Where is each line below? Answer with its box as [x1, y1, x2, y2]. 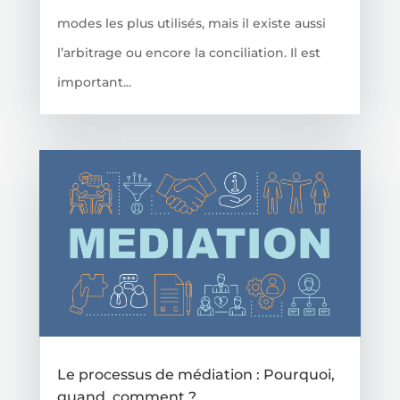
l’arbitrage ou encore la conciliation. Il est [56, 45, 321, 62]
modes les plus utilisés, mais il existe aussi [56, 15, 326, 32]
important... [56, 74, 131, 91]
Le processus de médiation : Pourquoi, [56, 366, 335, 384]
